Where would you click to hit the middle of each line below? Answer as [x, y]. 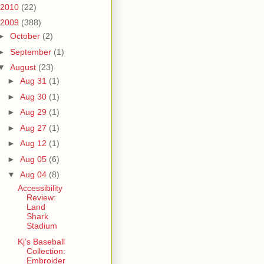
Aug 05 [34, 159]
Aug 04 [34, 175]
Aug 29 [34, 112]
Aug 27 [34, 128]
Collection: [46, 251]
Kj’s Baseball [41, 241]
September [32, 52]
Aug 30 [34, 96]
